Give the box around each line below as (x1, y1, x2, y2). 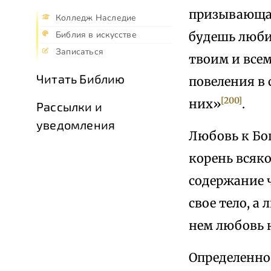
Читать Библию (36, 71, 125, 87)
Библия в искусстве (56, 29, 137, 41)
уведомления (36, 117, 116, 132)
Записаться (56, 46, 104, 58)
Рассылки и (36, 99, 102, 114)
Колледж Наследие (56, 12, 137, 24)
